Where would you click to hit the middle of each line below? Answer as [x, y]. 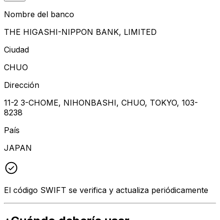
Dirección [22, 85]
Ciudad [16, 49]
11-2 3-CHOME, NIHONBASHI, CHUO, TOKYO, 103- [101, 102]
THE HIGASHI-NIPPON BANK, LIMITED [80, 32]
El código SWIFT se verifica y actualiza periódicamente [106, 190]
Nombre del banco [39, 14]
